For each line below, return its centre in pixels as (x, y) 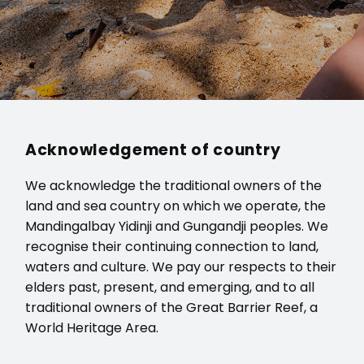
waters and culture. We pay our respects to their (181, 267)
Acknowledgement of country (153, 150)
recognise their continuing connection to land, (172, 247)
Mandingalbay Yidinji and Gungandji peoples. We (177, 227)
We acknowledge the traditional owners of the (173, 186)
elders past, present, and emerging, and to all (170, 288)
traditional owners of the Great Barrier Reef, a (171, 308)
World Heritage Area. (92, 328)
